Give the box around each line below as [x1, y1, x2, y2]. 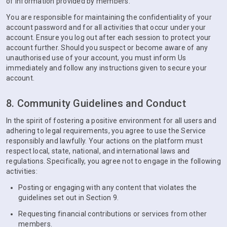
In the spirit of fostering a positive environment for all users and [6, 117, 216, 125]
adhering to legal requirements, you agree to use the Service [6, 127, 206, 135]
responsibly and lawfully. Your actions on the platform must [6, 137, 203, 145]
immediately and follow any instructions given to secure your [6, 64, 207, 72]
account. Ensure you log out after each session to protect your [6, 33, 211, 42]
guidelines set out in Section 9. [18, 194, 119, 202]
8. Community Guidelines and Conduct [6, 97, 186, 109]
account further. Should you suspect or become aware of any [6, 44, 208, 52]
